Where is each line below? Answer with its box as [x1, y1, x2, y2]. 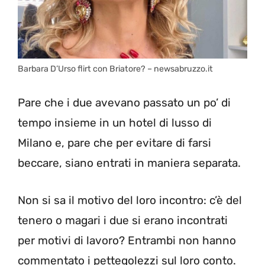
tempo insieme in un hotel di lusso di [18, 116, 212, 130]
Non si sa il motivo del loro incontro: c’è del [18, 193, 242, 207]
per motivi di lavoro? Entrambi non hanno [18, 233, 236, 247]
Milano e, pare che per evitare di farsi [18, 136, 211, 150]
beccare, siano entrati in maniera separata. [18, 156, 241, 170]
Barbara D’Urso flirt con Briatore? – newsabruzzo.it [18, 63, 213, 74]
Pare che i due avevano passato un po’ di [18, 96, 231, 110]
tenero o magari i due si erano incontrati [18, 213, 228, 227]
